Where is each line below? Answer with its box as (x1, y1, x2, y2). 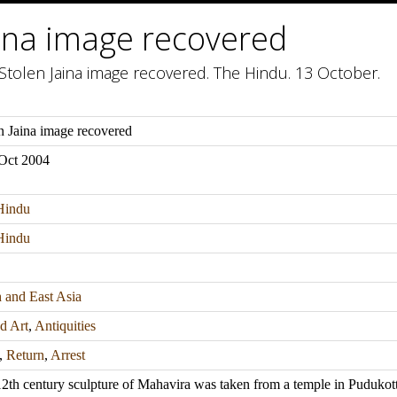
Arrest (51, 347, 85, 362)
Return (6, 347, 44, 362)
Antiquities (35, 318, 96, 333)
